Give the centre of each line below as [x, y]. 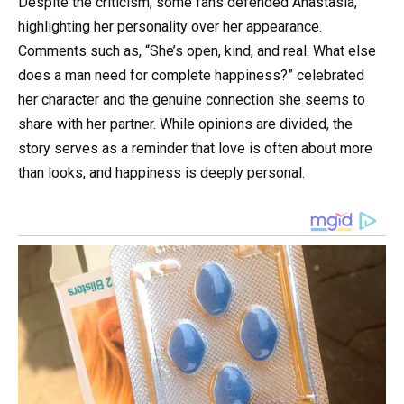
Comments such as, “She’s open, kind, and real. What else [197, 50]
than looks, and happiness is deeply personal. [161, 172]
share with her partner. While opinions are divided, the [185, 124]
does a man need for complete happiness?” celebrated [191, 75]
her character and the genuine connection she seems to [192, 99]
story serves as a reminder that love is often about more [195, 148]
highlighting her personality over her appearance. [170, 26]
